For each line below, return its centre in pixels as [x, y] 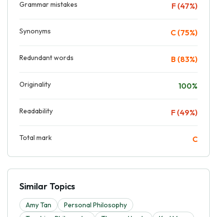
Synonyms [35, 31]
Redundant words [46, 57]
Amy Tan [39, 205]
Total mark [36, 137]
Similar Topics [47, 186]
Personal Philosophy [95, 205]
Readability [36, 111]
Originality [35, 84]
